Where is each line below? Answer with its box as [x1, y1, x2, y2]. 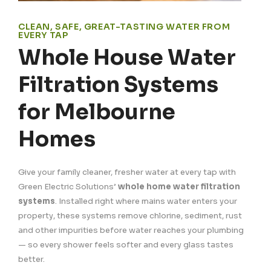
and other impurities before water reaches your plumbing [18, 225, 244, 236]
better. [18, 254, 45, 265]
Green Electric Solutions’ [18, 181, 118, 192]
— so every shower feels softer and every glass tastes [18, 240, 233, 250]
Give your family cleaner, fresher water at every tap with [18, 167, 236, 178]
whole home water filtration [118, 181, 240, 192]
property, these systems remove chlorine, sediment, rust [18, 211, 242, 221]
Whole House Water [18, 44, 236, 71]
